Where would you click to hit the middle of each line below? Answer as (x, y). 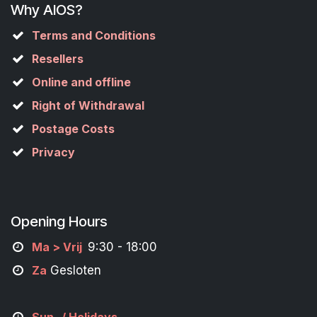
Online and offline (81, 82)
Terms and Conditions (93, 35)
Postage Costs (73, 129)
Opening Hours (59, 221)
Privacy (53, 152)
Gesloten (74, 270)
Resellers (57, 59)
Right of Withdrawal (88, 105)
